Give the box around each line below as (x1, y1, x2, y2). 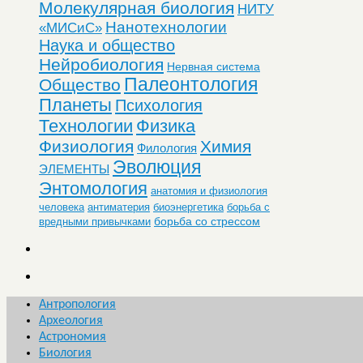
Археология (39, 314, 103, 327)
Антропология (39, 297, 116, 311)
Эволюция (113, 156, 201, 177)
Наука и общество (39, 36, 175, 54)
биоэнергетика (153, 200, 224, 213)
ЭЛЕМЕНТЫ (39, 162, 109, 176)
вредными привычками (39, 215, 151, 228)
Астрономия (39, 330, 106, 344)
